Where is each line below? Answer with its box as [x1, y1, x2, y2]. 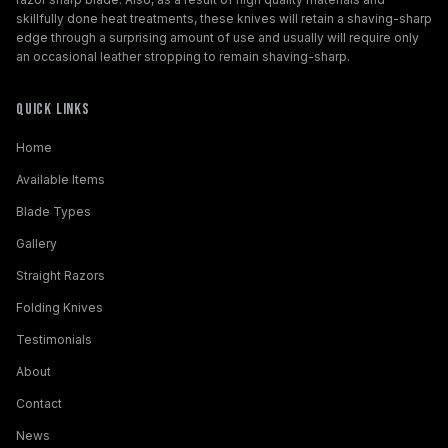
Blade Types [16, 204, 91, 220]
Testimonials [16, 332, 92, 348]
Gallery [16, 236, 57, 252]
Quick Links [16, 100, 90, 120]
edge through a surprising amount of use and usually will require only [16, 30, 419, 46]
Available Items [16, 172, 105, 188]
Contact [16, 396, 62, 412]
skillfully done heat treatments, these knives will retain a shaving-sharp [16, 11, 432, 27]
